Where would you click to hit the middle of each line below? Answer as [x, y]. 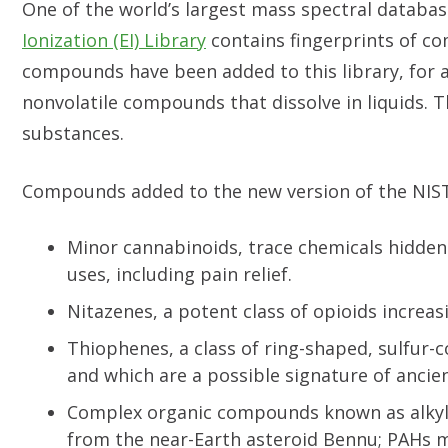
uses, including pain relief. [179, 274]
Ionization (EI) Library [114, 40]
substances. [75, 133]
